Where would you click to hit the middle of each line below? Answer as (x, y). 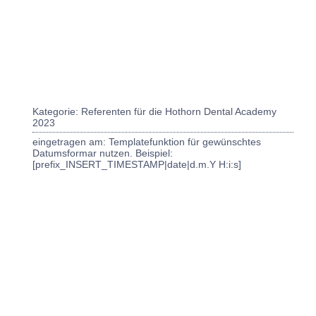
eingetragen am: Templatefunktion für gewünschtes (147, 142)
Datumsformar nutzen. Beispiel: (103, 153)
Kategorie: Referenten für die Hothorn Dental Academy (154, 111)
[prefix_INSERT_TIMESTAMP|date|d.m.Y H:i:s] (137, 164)
